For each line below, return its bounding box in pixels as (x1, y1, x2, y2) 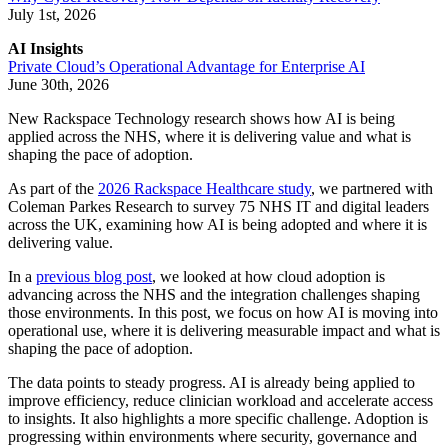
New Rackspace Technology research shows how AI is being (8, 110, 395, 128)
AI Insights (8, 40, 83, 58)
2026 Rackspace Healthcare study (98, 180, 311, 198)
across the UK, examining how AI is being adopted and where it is (8, 216, 427, 234)
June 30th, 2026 (8, 76, 109, 94)
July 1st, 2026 (8, 6, 96, 24)
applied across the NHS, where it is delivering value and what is (8, 128, 411, 146)
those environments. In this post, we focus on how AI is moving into (8, 304, 438, 322)
